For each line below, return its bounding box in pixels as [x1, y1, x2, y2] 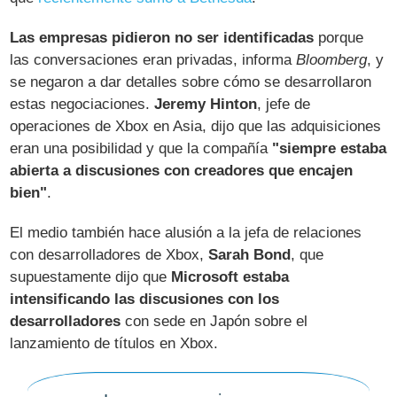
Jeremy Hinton [154, 95, 258, 113]
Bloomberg [296, 51, 368, 68]
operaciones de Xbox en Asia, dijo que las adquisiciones [10, 117, 382, 135]
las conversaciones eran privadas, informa [10, 51, 297, 68]
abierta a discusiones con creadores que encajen [10, 161, 354, 179]
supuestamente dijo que [10, 268, 172, 285]
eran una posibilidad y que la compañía [10, 139, 273, 157]
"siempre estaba [272, 139, 387, 157]
